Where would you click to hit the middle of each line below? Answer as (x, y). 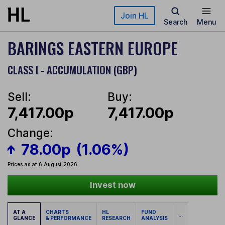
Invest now (113, 185)
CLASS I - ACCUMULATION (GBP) (72, 70)
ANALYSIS (154, 218)
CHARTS (58, 212)
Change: (30, 133)
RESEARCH (116, 218)
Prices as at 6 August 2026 (42, 164)
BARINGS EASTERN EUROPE (93, 48)
